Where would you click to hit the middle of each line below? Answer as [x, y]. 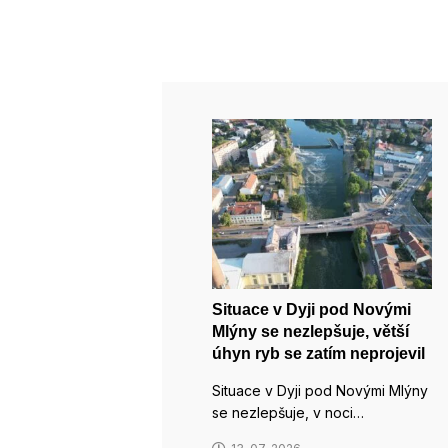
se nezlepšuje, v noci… [288, 412]
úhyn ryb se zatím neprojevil [318, 353]
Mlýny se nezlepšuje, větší [310, 331]
